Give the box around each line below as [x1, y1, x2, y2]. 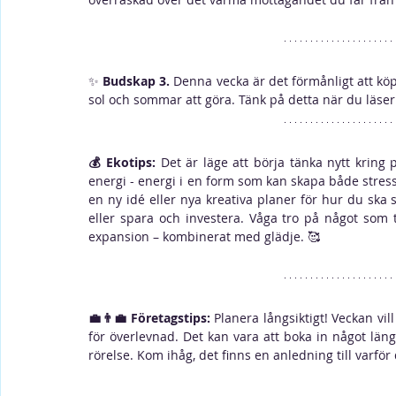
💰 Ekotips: [88, 154, 161, 171]
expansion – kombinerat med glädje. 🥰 [88, 228, 324, 245]
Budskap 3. [103, 72, 171, 89]
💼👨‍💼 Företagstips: [88, 309, 215, 326]
